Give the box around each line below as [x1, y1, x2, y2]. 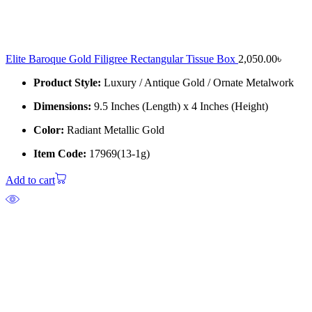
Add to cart [6, 174, 55, 187]
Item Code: [33, 148, 86, 160]
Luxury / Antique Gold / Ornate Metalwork [101, 77, 294, 89]
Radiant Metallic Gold [64, 124, 164, 136]
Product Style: [33, 77, 101, 89]
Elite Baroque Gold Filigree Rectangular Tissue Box [6, 53, 238, 65]
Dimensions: [33, 100, 91, 113]
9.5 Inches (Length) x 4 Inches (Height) [91, 100, 268, 113]
